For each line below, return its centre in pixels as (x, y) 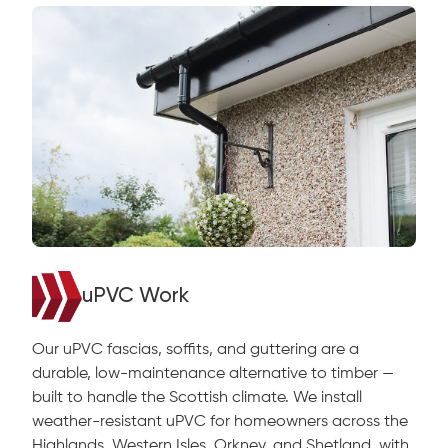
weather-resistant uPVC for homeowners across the (220, 422)
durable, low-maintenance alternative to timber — (213, 374)
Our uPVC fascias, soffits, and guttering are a (195, 350)
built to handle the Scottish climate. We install (197, 398)
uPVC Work (135, 296)
